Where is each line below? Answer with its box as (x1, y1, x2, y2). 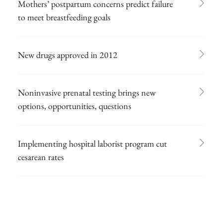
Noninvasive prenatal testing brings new (18, 86, 156, 98)
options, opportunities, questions (18, 100, 131, 111)
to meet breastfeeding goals (18, 11, 111, 23)
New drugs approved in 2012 (18, 49, 117, 60)
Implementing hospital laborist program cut (18, 137, 167, 149)
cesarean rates (18, 151, 64, 163)
